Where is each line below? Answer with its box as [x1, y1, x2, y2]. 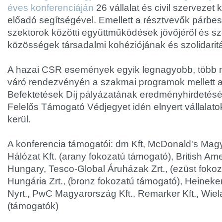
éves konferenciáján [7, 2, 94, 13]
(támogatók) [7, 201, 58, 211]
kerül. [7, 114, 31, 124]
